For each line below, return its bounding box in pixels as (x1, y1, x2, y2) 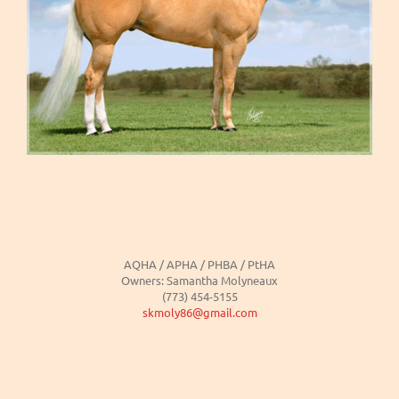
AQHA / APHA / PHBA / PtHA (124, 256, 275, 272)
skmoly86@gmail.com (142, 304, 257, 320)
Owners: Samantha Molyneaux (121, 272, 278, 288)
